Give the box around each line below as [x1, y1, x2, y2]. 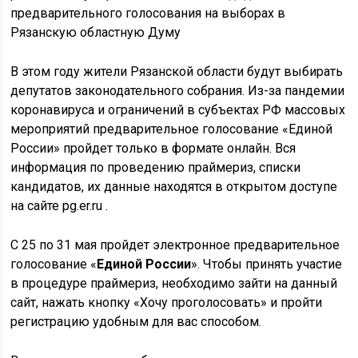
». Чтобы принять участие [191, 257, 343, 272]
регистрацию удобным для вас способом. [10, 314, 262, 329]
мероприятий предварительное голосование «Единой [10, 121, 333, 137]
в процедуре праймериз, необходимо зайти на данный [10, 276, 338, 291]
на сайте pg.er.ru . [10, 198, 109, 213]
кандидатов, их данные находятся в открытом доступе [10, 179, 338, 194]
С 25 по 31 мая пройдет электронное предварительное [10, 237, 340, 253]
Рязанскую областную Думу [10, 25, 181, 40]
